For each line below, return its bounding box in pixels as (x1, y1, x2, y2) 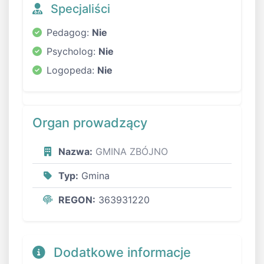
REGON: (58, 193, 95, 206)
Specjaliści (48, 1, 110, 16)
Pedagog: (47, 26, 92, 38)
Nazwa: (58, 145, 93, 157)
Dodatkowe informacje (50, 244, 191, 260)
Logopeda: (47, 64, 97, 76)
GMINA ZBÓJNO (95, 145, 168, 157)
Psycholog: (47, 45, 98, 57)
